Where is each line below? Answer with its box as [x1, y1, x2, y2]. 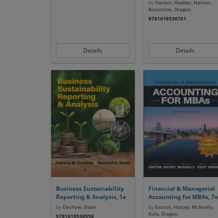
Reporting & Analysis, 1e [55, 193, 126, 201]
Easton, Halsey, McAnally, [153, 203, 214, 210]
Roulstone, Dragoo [148, 6, 191, 13]
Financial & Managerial [148, 184, 215, 193]
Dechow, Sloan [61, 203, 96, 210]
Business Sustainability [55, 184, 124, 193]
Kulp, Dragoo [148, 210, 178, 217]
